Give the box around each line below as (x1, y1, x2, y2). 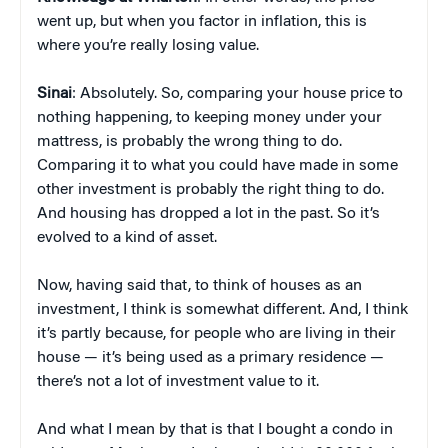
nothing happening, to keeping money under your (37, 109, 382, 126)
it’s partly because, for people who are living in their (37, 325, 396, 342)
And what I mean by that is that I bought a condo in (37, 421, 393, 438)
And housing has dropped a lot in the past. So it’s (37, 205, 380, 222)
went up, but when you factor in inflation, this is (37, 13, 367, 30)
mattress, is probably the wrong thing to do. (37, 133, 342, 150)
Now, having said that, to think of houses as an (37, 277, 362, 294)
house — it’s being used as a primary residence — (37, 349, 384, 366)
